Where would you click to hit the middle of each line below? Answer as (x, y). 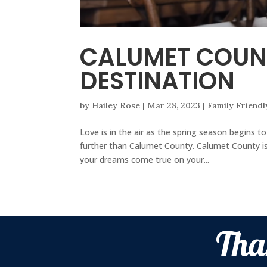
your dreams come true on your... (145, 160)
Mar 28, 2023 (174, 106)
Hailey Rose (116, 106)
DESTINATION (158, 81)
